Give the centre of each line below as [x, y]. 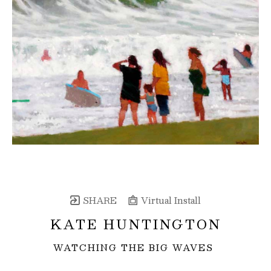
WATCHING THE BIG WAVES [133, 247]
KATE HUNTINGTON [135, 224]
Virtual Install [169, 200]
